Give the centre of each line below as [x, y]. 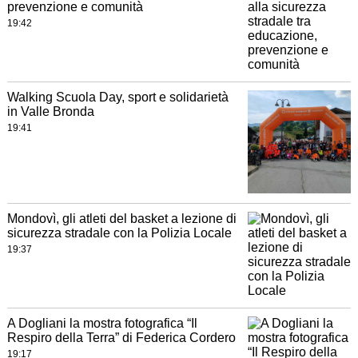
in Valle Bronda [50, 111]
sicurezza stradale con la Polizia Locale [119, 233]
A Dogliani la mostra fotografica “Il [102, 324]
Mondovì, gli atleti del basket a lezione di [121, 219]
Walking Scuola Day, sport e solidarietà [117, 97]
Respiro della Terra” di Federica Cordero [121, 338]
